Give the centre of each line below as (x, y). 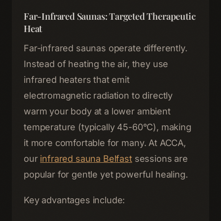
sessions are (160, 159)
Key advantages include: (74, 200)
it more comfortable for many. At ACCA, (105, 143)
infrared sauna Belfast (86, 159)
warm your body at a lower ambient (97, 111)
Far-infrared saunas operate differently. (106, 48)
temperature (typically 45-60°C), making (108, 127)
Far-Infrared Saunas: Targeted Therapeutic (110, 16)
